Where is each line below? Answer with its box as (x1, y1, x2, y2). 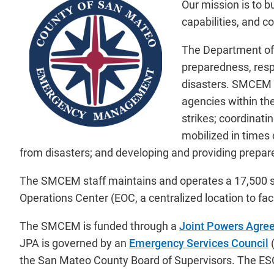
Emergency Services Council (129, 235, 268, 250)
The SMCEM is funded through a (20, 218, 179, 233)
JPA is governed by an (20, 235, 129, 250)
